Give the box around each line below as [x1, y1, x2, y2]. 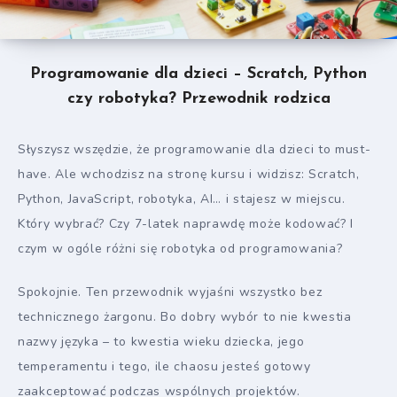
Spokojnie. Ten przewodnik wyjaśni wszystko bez [18, 283, 323, 300]
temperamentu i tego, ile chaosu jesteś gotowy [18, 357, 311, 375]
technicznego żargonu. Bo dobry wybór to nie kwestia [18, 307, 352, 325]
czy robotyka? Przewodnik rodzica [66, 90, 331, 107]
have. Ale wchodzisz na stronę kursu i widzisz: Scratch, [18, 165, 360, 183]
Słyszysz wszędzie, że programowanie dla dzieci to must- [18, 140, 371, 158]
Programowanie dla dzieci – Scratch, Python [30, 65, 367, 82]
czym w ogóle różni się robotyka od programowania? [18, 239, 343, 257]
